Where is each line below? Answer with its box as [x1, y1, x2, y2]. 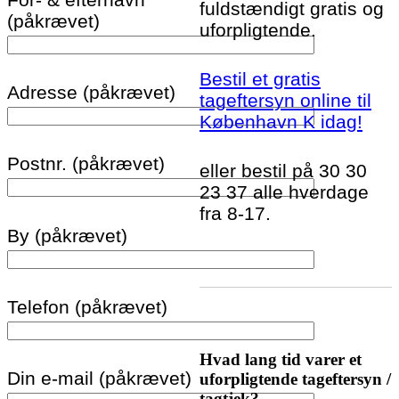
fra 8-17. [199, 203, 271, 224]
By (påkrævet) [7, 224, 127, 246]
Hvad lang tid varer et [199, 350, 362, 370]
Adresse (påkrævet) [7, 82, 175, 103]
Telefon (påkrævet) [7, 296, 167, 317]
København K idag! [199, 110, 362, 132]
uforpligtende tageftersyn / [199, 370, 391, 389]
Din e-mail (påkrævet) [7, 368, 191, 389]
